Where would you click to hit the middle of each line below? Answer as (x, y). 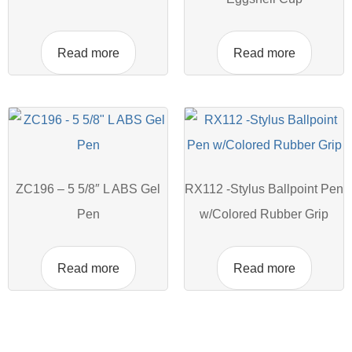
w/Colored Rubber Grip (264, 214)
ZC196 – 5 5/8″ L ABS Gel (88, 189)
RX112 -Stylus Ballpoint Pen (264, 189)
